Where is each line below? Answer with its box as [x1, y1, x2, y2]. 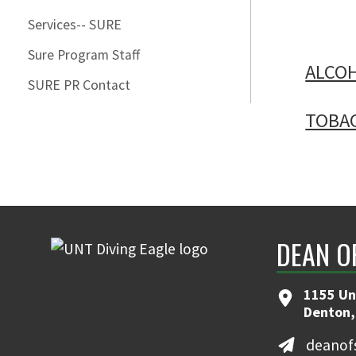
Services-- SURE [28, 16, 122, 33]
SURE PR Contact [28, 76, 130, 94]
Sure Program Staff [28, 46, 140, 64]
